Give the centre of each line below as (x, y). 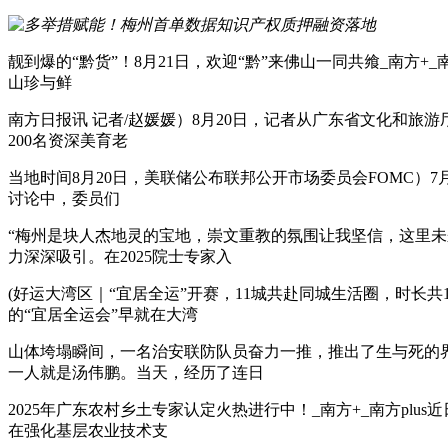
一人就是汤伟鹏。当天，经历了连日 (136, 372)
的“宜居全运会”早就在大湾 (103, 314)
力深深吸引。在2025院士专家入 (120, 256)
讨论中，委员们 (64, 198)
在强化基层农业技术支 (88, 430)
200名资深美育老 (68, 140)
